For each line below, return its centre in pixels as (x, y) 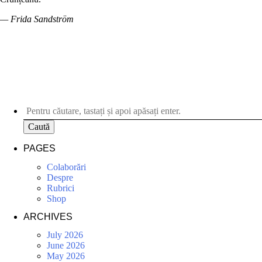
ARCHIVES (48, 216)
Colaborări (66, 167)
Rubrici (61, 188)
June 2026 (66, 246)
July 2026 (65, 235)
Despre (60, 177)
